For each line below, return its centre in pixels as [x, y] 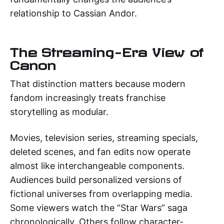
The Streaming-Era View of [107, 50]
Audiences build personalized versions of [96, 179]
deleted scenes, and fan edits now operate [100, 151]
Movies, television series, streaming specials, [104, 137]
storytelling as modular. [59, 111]
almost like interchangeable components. [97, 165]
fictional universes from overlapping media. [101, 193]
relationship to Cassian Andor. [73, 13]
